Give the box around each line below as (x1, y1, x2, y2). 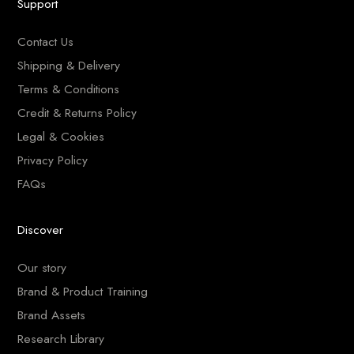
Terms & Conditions (17, 79, 120, 98)
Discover (17, 220, 64, 239)
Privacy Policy (17, 150, 88, 169)
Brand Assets (17, 305, 86, 324)
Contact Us (17, 32, 74, 51)
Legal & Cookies (17, 126, 105, 145)
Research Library (17, 329, 105, 348)
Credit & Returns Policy (17, 103, 137, 122)
